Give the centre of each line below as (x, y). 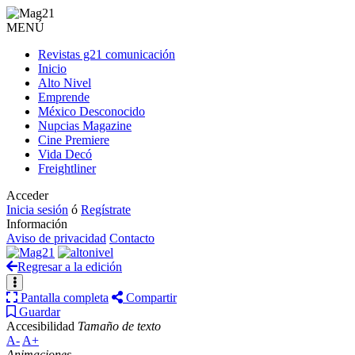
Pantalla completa (65, 298)
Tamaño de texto (119, 326)
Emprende (64, 97)
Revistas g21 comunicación (107, 54)
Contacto (132, 238)
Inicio (52, 69)
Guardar (40, 312)
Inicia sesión (37, 210)
